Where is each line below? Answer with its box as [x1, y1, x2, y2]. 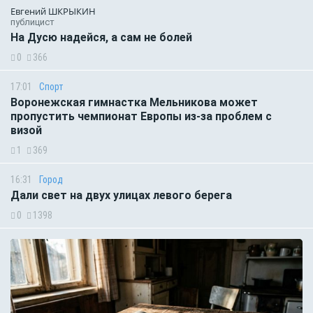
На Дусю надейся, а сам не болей [10, 30, 192, 44]
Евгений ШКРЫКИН [10, 4, 96, 17]
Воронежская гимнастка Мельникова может [10, 95, 258, 109]
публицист [10, 16, 54, 27]
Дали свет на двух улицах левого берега [10, 188, 232, 202]
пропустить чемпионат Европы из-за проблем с [10, 109, 272, 123]
